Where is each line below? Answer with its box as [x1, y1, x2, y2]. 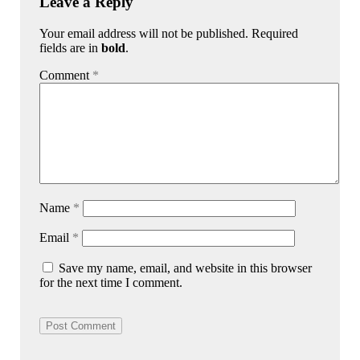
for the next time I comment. [39, 275, 183, 289]
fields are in [39, 40, 102, 55]
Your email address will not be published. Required [39, 26, 299, 40]
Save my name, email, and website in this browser [59, 260, 313, 275]
